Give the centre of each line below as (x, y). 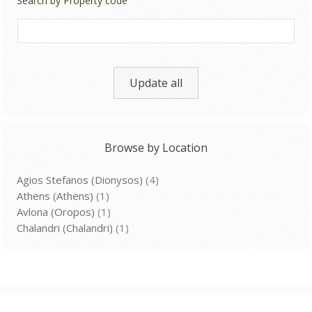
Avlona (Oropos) (56, 211)
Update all (156, 83)
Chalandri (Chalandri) (65, 227)
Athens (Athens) (55, 195)
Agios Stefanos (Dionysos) (80, 179)
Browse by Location (156, 147)
